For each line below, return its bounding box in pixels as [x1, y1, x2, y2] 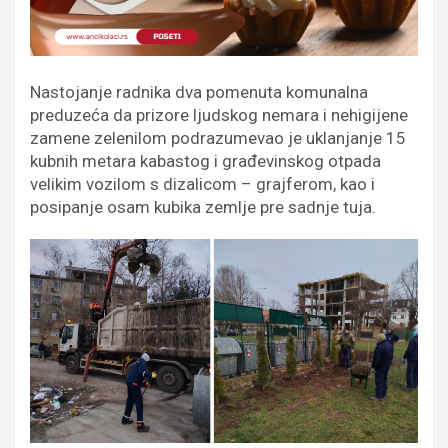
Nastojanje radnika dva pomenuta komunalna [30, 81, 368, 102]
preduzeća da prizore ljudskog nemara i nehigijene [30, 104, 408, 125]
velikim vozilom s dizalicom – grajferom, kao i [30, 173, 375, 194]
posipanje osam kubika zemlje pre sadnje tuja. [30, 196, 376, 217]
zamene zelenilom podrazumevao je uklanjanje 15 [30, 127, 406, 148]
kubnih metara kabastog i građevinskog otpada [30, 150, 381, 171]
